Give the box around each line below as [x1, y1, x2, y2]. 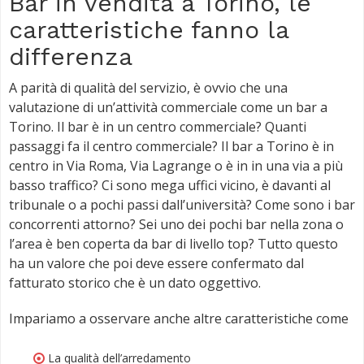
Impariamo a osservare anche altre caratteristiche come [9, 309, 349, 327]
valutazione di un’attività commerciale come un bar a [9, 97, 327, 116]
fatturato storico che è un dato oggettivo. [9, 273, 261, 292]
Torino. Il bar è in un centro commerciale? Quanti [9, 117, 306, 136]
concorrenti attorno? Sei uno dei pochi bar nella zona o [9, 214, 344, 233]
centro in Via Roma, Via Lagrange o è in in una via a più [9, 156, 343, 175]
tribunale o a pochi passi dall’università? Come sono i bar [9, 195, 355, 214]
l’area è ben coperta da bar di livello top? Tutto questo [9, 234, 338, 253]
